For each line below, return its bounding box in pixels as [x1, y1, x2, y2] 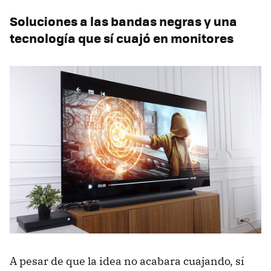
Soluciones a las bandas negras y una [10, 11, 237, 30]
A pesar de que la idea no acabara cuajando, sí [10, 254, 244, 269]
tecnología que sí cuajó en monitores [10, 28, 233, 47]
